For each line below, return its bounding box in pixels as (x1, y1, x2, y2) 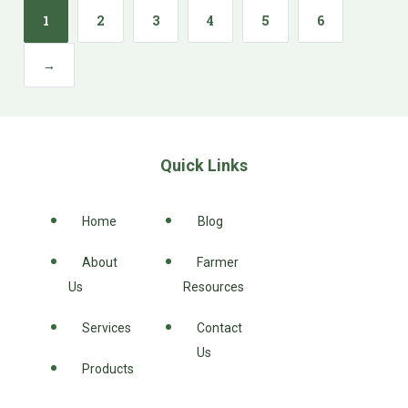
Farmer (197, 254, 240, 270)
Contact (197, 320, 243, 335)
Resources (183, 279, 245, 294)
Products (82, 361, 134, 376)
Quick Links (160, 155, 248, 175)
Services (82, 320, 131, 335)
